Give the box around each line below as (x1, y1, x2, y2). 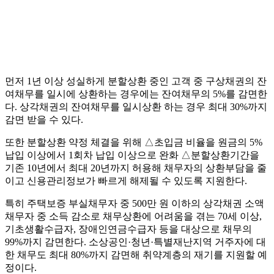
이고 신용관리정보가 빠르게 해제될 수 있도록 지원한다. (5, 176, 247, 187)
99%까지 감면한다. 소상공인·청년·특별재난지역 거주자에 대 (5, 237, 266, 248)
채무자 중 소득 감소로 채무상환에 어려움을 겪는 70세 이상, (5, 211, 262, 222)
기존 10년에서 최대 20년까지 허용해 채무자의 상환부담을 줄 (5, 163, 267, 174)
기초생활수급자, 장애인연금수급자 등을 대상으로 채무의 (5, 224, 252, 235)
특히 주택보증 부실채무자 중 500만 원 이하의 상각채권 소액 (5, 198, 264, 209)
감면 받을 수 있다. (5, 114, 83, 125)
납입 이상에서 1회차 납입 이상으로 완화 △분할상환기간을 (5, 150, 259, 161)
